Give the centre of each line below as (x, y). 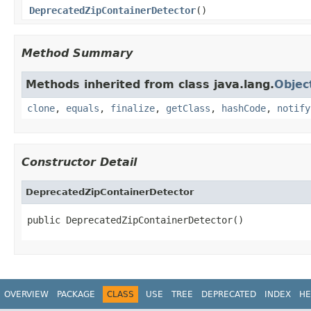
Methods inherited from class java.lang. (150, 84)
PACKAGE (76, 294)
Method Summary (77, 53)
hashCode (244, 108)
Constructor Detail (79, 162)
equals (83, 108)
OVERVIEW (26, 294)
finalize (133, 108)
